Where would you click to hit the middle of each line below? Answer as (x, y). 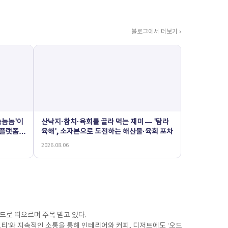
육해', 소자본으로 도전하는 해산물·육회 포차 (107, 132)
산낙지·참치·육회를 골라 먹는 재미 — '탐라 (105, 122)
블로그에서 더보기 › (156, 32)
